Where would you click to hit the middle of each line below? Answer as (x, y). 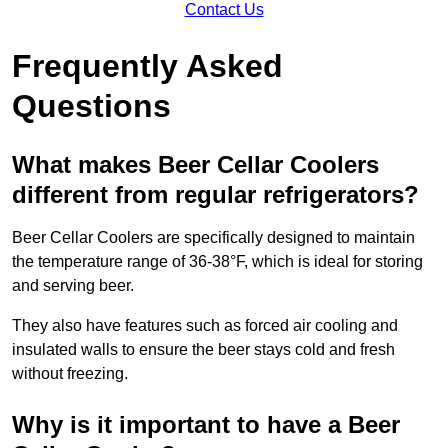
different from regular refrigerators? (215, 194)
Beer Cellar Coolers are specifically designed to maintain (213, 237)
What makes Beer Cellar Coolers (195, 164)
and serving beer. (73, 285)
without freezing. (70, 373)
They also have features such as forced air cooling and (205, 325)
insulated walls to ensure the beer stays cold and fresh (203, 349)
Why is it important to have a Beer (206, 424)
